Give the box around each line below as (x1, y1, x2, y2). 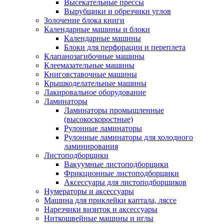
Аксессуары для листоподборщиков (64, 177, 186, 186)
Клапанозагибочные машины (44, 51, 144, 60)
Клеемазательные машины (44, 60, 134, 69)
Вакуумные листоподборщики (64, 159, 168, 168)
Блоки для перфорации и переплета (64, 42, 185, 51)
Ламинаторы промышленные (64, 105, 164, 114)
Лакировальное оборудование (44, 87, 146, 96)
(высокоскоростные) (64, 114, 133, 123)
